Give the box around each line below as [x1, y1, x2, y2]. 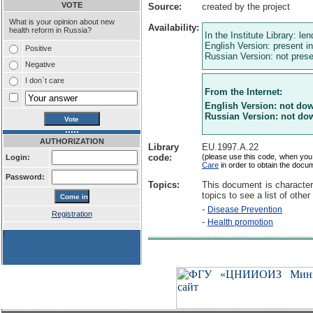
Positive [25, 44, 52, 52]
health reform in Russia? [9, 26, 92, 34]
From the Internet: [205, 87, 285, 97]
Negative [25, 60, 55, 68]
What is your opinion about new [9, 17, 115, 26]
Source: [148, 1, 182, 12]
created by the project [202, 1, 290, 12]
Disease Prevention [208, 205, 282, 214]
